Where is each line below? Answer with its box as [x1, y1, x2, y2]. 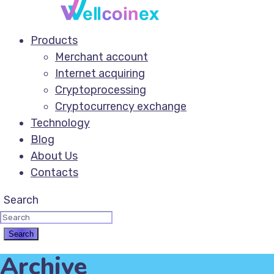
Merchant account [55, 50, 148, 64]
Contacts [31, 166, 78, 179]
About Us [31, 149, 78, 163]
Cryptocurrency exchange [55, 100, 187, 113]
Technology [31, 116, 90, 130]
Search [3, 193, 39, 207]
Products [31, 34, 78, 47]
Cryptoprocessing [55, 83, 146, 97]
